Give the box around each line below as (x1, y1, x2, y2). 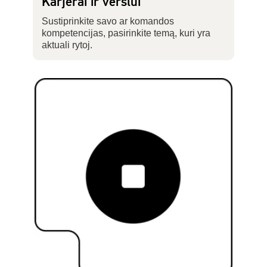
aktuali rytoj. (41, 39, 92, 50)
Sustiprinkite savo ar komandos (41, 15, 174, 26)
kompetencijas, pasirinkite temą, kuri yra (41, 27, 210, 38)
